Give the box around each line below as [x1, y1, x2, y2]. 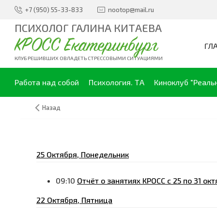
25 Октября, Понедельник [36, 150, 129, 159]
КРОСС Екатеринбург [15, 36, 157, 54]
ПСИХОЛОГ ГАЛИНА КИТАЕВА [15, 21, 162, 34]
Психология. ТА [89, 77, 144, 87]
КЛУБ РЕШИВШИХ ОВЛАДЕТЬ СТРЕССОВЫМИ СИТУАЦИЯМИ [15, 55, 163, 61]
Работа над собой [15, 77, 79, 87]
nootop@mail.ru [108, 6, 154, 14]
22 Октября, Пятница [36, 195, 112, 204]
